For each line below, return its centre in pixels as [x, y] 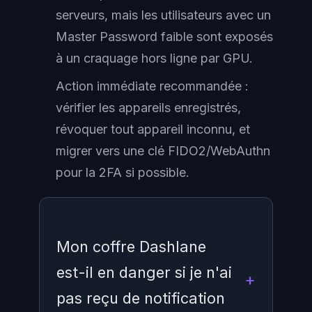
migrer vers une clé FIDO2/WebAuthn [163, 151]
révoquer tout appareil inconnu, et [153, 129]
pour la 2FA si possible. [123, 172]
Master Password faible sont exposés [164, 37]
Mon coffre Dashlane [131, 247]
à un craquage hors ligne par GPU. [154, 58]
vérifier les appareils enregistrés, [148, 108]
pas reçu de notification [141, 298]
